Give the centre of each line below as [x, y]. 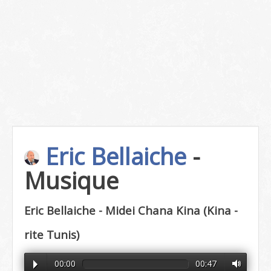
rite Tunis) [52, 234]
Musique [71, 180]
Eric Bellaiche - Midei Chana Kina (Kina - [131, 210]
